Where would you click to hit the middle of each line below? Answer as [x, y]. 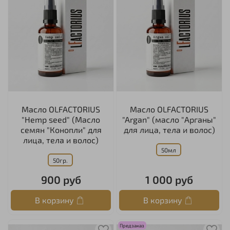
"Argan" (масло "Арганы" [169, 119]
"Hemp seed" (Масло [61, 119]
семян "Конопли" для [61, 129]
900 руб [61, 180]
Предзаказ [132, 225]
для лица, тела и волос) [169, 129]
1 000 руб [169, 180]
